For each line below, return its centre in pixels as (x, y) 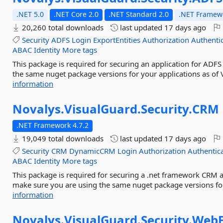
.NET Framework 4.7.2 (53, 125)
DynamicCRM (93, 151)
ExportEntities (117, 40)
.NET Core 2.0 (76, 14)
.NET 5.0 (30, 14)
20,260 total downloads (62, 27)
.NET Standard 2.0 (139, 14)
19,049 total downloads (62, 138)
